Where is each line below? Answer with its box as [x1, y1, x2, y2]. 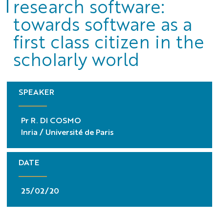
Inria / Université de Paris [21, 127, 114, 137]
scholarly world [13, 47, 139, 70]
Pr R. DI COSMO [21, 115, 81, 126]
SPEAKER [19, 86, 55, 97]
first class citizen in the [13, 29, 204, 53]
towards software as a [13, 12, 192, 35]
